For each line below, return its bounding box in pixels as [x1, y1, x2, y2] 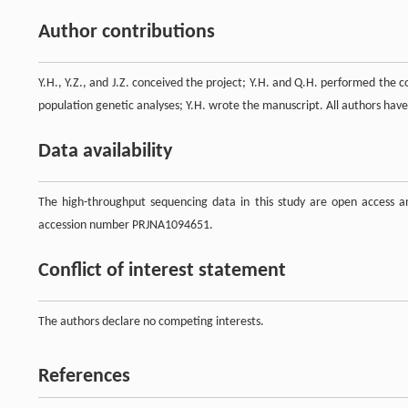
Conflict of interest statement [38, 260, 286, 282]
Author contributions [38, 22, 215, 44]
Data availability [38, 141, 172, 163]
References [38, 366, 130, 388]
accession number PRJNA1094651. [38, 219, 213, 233]
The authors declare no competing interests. [38, 315, 264, 330]
